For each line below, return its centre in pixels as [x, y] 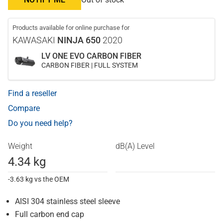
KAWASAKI [35, 40]
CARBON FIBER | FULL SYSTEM [90, 65]
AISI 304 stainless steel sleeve [67, 202]
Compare [24, 109]
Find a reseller [32, 94]
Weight [20, 146]
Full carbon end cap [50, 215]
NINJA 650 [79, 40]
